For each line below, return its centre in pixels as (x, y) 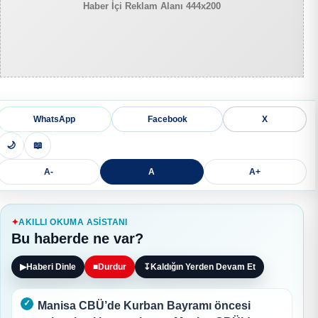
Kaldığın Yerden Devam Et (203, 267)
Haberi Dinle (51, 267)
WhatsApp (54, 119)
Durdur (112, 267)
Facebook (167, 119)
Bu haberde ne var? (77, 238)
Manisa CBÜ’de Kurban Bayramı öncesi (144, 305)
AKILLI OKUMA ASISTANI (73, 222)
